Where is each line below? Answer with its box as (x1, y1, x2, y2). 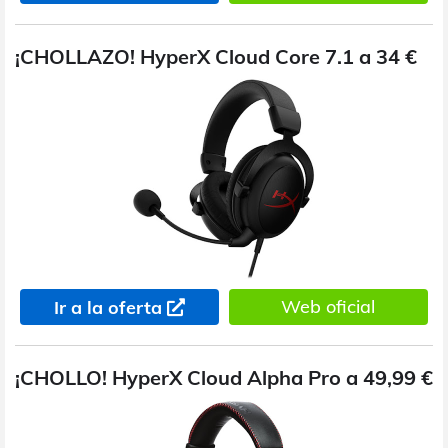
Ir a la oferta (53, 295, 162, 319)
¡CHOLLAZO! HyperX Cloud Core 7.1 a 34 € (15, 43, 417, 69)
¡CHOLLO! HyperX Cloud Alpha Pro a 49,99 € (15, 364, 433, 390)
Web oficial (281, 294, 376, 318)
